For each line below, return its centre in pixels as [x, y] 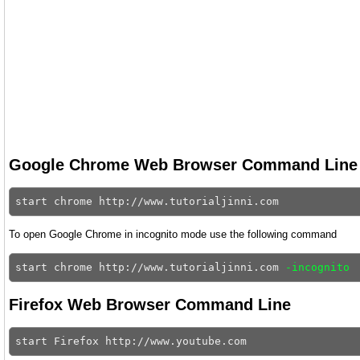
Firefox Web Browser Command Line [150, 305]
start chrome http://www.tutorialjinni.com [150, 267]
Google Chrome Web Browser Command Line [183, 165]
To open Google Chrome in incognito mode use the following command [173, 234]
